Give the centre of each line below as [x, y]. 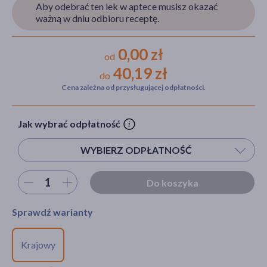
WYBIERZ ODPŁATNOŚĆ [136, 150]
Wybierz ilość [42, 182]
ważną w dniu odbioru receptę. [97, 18]
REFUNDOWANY [134, 249]
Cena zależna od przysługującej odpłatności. [133, 88]
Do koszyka [172, 183]
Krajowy [38, 245]
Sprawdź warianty [52, 212]
